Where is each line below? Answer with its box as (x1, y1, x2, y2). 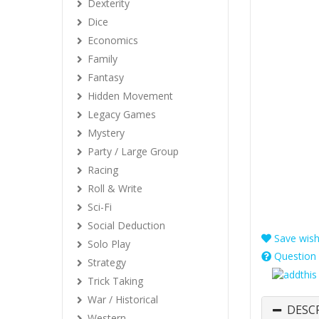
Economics (88, 33, 138, 47)
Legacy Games (88, 108, 156, 121)
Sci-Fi (88, 200, 112, 214)
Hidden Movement (88, 89, 173, 103)
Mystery (88, 126, 125, 140)
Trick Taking (88, 274, 143, 288)
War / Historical (88, 293, 158, 306)
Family (88, 52, 117, 66)
